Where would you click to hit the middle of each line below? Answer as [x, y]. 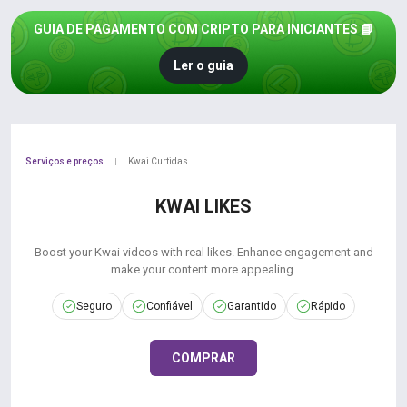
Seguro [94, 306]
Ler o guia [203, 65]
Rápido [328, 306]
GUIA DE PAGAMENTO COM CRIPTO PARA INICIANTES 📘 [203, 29]
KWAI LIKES [203, 206]
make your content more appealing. [203, 269]
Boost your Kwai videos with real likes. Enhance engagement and [203, 252]
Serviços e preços [65, 161]
